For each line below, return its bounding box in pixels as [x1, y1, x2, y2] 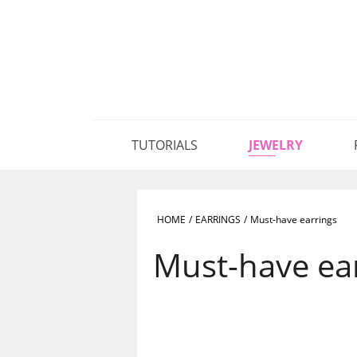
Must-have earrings [250, 213, 337, 226]
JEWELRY [249, 136, 303, 154]
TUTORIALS [131, 136, 198, 154]
